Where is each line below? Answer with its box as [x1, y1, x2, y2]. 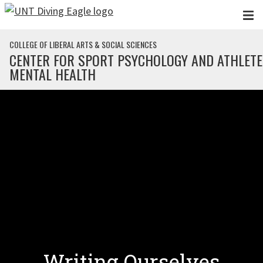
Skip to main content [6, 7, 97, 21]
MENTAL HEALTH [9, 63, 96, 85]
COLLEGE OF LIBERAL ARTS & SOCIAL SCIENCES [9, 38, 157, 50]
